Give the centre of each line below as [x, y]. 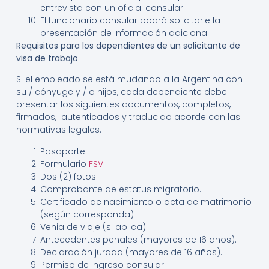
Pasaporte [62, 151]
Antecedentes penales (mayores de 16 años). [138, 239]
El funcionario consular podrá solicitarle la [130, 20]
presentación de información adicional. [125, 33]
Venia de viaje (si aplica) [93, 227]
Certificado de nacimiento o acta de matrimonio [146, 201]
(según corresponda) [87, 214]
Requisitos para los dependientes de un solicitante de [128, 45]
